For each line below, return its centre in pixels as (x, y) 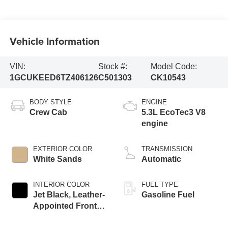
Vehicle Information (54, 41)
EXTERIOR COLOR (62, 149)
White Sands (57, 159)
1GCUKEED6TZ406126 (54, 77)
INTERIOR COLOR (61, 184)
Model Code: (174, 66)
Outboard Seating (67, 217)
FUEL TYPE (160, 184)
